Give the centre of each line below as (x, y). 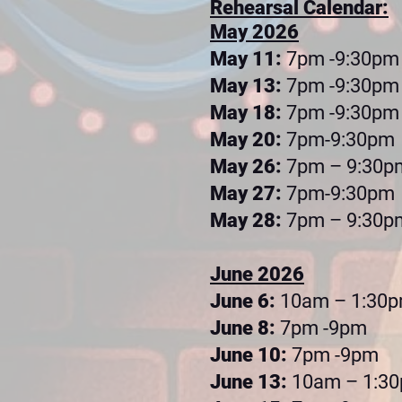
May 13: (248, 86)
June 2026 (257, 274)
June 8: (245, 328)
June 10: (251, 355)
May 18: (248, 113)
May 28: (248, 220)
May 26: (248, 166)
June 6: (245, 301)
